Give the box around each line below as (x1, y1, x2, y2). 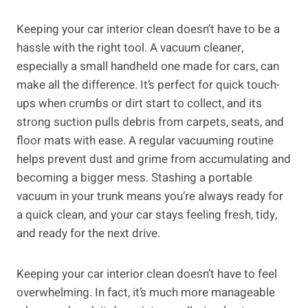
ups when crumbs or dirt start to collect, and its (16, 95, 262, 113)
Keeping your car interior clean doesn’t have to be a (16, 21, 280, 38)
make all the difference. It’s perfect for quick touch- (16, 76, 280, 94)
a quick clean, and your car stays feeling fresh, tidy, (16, 206, 277, 224)
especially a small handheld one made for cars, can (16, 58, 279, 76)
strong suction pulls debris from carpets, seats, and (16, 113, 284, 131)
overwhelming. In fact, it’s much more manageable (16, 284, 275, 302)
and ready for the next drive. (16, 225, 160, 243)
